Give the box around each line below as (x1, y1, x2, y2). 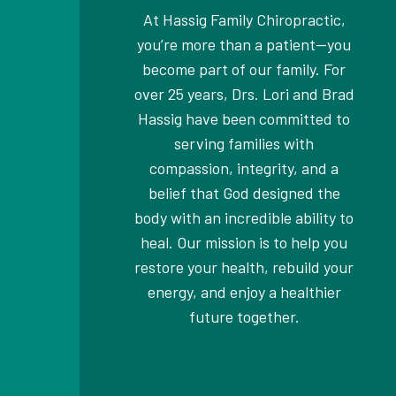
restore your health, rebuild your (134, 256, 354, 277)
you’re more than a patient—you (137, 34, 352, 54)
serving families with (174, 133, 315, 153)
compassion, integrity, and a (149, 157, 339, 178)
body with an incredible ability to (134, 207, 354, 227)
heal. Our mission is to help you (141, 232, 348, 252)
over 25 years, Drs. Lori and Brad (133, 83, 354, 103)
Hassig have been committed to (138, 108, 351, 128)
